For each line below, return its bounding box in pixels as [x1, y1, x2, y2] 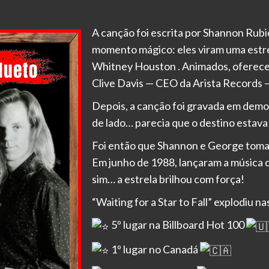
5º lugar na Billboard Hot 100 [109, 218, 246, 232]
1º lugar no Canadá [109, 242, 200, 256]
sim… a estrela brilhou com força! [91, 172, 244, 186]
